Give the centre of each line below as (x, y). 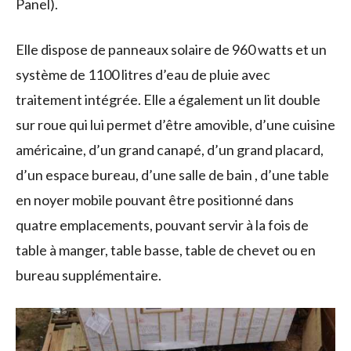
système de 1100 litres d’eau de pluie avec (143, 74)
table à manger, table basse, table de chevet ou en (166, 250)
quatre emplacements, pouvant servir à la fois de (162, 224)
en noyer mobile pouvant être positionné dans (155, 199)
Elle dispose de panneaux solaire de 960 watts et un (171, 49)
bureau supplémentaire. (89, 275)
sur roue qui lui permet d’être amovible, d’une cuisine (175, 124)
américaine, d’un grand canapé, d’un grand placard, (170, 149)
